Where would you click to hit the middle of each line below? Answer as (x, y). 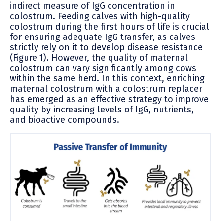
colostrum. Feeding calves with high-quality (100, 16)
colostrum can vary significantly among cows (103, 68)
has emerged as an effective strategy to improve (109, 99)
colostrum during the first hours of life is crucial (110, 26)
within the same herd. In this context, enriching (107, 78)
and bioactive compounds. (65, 120)
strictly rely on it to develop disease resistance (106, 47)
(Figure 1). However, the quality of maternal (99, 57)
